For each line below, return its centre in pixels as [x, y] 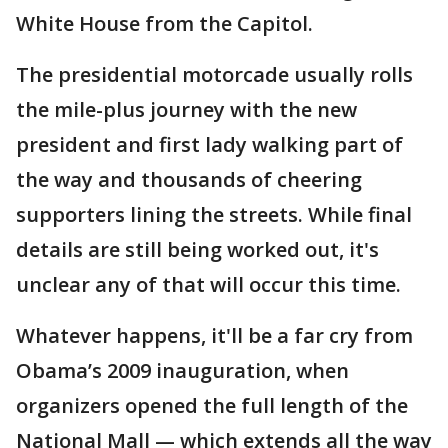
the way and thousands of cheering [189, 179]
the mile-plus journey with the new [186, 109]
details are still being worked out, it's [197, 249]
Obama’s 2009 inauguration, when [182, 370]
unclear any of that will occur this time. [208, 284]
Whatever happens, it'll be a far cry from [214, 335]
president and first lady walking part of [209, 144]
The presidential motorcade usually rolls [214, 74]
